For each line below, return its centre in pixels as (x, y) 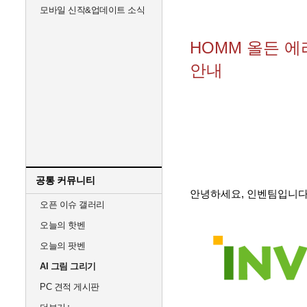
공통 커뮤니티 (65, 180)
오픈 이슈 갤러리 (72, 205)
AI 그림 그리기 (68, 266)
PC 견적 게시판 (70, 287)
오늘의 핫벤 (62, 225)
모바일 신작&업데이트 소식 (92, 10)
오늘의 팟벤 (62, 246)
